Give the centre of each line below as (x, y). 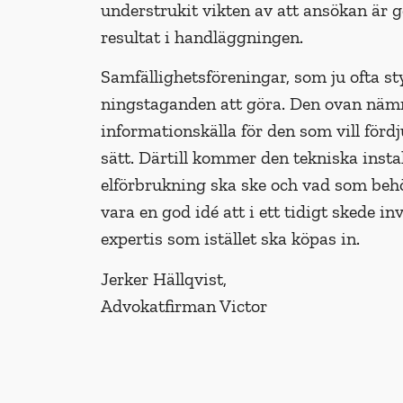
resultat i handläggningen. (202, 36)
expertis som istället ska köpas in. (230, 239)
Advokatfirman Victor (184, 305)
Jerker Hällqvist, (164, 278)
